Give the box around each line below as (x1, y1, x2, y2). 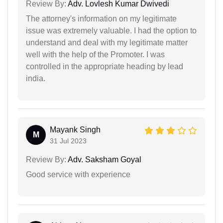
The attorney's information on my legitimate (26, 14, 177, 23)
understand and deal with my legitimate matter (26, 38, 188, 47)
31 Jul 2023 (50, 137, 87, 145)
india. (26, 74, 45, 83)
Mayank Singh (50, 125, 101, 134)
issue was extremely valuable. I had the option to (26, 26, 197, 35)
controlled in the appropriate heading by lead (26, 62, 183, 71)
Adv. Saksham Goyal (66, 155, 141, 164)
